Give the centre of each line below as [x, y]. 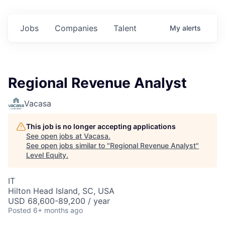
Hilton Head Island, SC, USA [61, 191]
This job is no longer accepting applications [101, 126]
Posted [20, 210]
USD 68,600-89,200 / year [59, 201]
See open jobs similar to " [68, 145]
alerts [192, 28]
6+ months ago [58, 210]
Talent [125, 28]
